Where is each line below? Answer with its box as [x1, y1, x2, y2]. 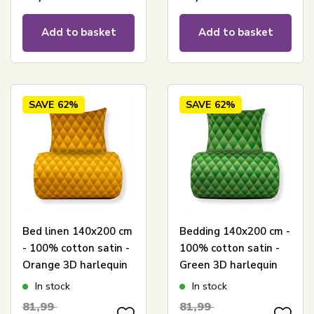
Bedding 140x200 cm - [179, 224, 290, 238]
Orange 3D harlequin [22, 257, 128, 272]
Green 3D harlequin [179, 257, 278, 272]
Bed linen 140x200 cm [22, 224, 132, 238]
